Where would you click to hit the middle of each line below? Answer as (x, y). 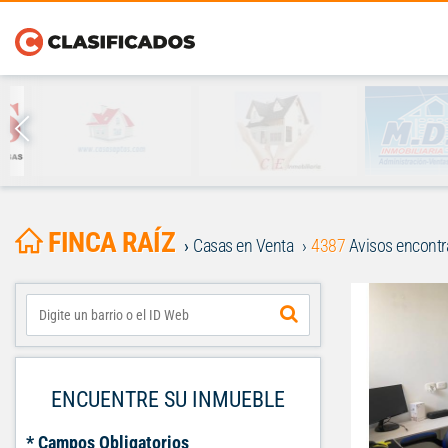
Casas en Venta (243, 245)
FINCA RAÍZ (111, 242)
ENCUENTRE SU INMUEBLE (168, 399)
